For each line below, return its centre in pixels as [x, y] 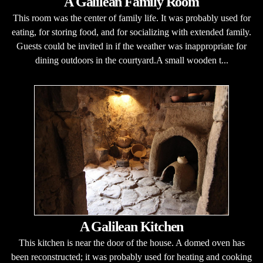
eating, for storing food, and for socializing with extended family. [131, 32]
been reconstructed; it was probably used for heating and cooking [131, 257]
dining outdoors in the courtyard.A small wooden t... [131, 60]
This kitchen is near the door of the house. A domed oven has [131, 243]
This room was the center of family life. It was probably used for [131, 18]
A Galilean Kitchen [131, 227]
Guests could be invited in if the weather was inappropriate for [131, 46]
